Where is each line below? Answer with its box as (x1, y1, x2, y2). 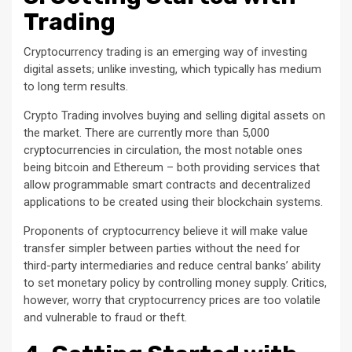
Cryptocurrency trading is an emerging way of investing (24, 45, 307, 60)
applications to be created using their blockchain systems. (24, 195, 323, 210)
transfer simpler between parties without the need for (24, 241, 300, 256)
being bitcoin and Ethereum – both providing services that (24, 160, 320, 175)
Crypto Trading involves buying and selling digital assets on (24, 108, 325, 123)
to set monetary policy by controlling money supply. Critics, (24, 276, 327, 291)
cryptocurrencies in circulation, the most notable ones (24, 143, 302, 158)
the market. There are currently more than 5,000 (24, 126, 269, 141)
